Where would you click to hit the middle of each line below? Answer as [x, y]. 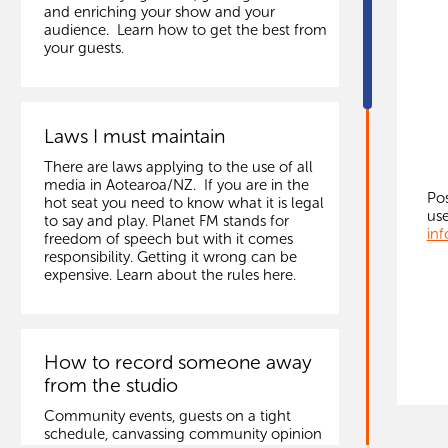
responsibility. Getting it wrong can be [170, 256]
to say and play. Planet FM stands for [166, 220]
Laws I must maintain [134, 136]
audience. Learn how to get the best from [185, 30]
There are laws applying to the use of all [178, 166]
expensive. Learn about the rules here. [169, 274]
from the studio [110, 386]
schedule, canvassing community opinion [182, 433]
